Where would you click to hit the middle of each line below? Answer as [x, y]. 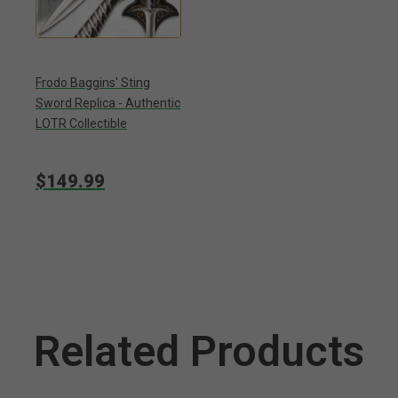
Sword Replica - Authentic [108, 103]
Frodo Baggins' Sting [93, 82]
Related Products [199, 351]
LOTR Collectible [81, 123]
